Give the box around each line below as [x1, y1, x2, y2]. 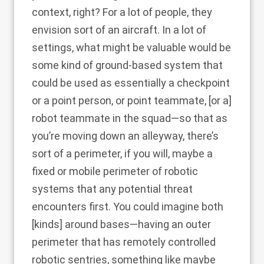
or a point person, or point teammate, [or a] [32, 94, 232, 107]
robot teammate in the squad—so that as [32, 112, 227, 124]
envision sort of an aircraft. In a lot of [32, 24, 206, 36]
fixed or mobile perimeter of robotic [32, 165, 198, 177]
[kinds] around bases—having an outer [32, 218, 211, 230]
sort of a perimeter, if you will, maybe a [32, 147, 213, 160]
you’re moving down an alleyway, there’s [32, 130, 219, 142]
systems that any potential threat [32, 183, 193, 195]
